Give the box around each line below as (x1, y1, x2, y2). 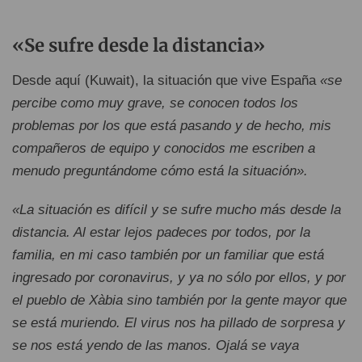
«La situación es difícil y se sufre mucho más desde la (12, 202, 341, 218)
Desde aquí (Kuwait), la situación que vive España (12, 73, 320, 89)
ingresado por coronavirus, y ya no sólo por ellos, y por (12, 270, 346, 286)
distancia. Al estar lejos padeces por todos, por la (12, 225, 310, 241)
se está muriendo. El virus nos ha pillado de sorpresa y (12, 315, 345, 331)
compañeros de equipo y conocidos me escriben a (12, 141, 315, 157)
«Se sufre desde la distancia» (12, 34, 265, 57)
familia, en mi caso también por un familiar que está (12, 247, 324, 263)
